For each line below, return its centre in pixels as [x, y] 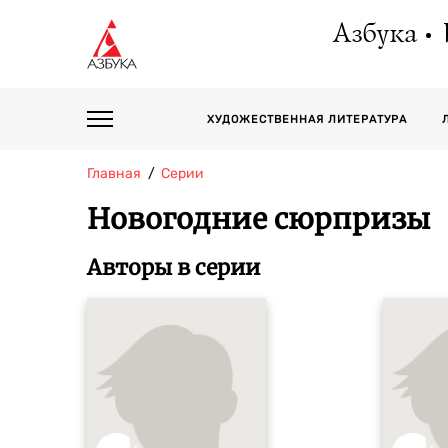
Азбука [373, 34]
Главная [114, 173]
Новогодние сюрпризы [258, 219]
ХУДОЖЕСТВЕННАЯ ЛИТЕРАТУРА [307, 119]
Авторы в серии [173, 267]
